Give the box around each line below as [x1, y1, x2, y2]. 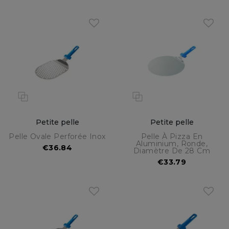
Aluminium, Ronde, [135, 139, 208, 149]
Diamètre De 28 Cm [133, 146, 211, 156]
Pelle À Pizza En [141, 132, 203, 142]
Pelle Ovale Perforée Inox [9, 132, 106, 142]
